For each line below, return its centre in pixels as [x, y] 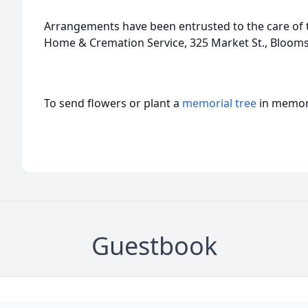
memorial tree [219, 103]
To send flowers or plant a [113, 103]
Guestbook [154, 246]
